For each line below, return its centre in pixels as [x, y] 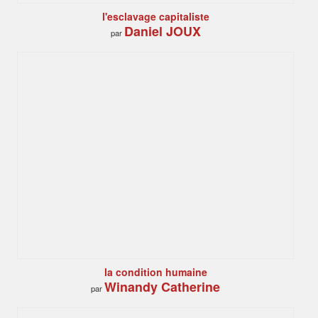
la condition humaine [155, 272]
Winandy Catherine [162, 287]
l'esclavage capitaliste [155, 16]
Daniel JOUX [162, 32]
